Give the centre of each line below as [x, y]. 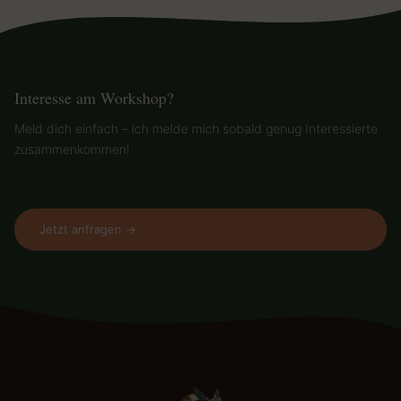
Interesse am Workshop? [94, 98]
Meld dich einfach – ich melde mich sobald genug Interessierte [196, 129]
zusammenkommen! [72, 149]
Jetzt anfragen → [88, 229]
